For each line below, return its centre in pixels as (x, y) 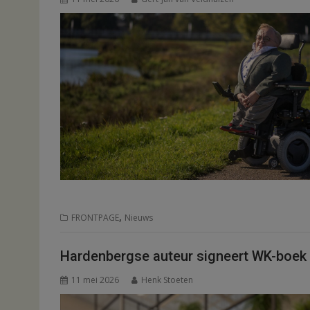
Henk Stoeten (167, 280)
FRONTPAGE (95, 218)
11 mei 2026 (95, 280)
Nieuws (139, 218)
